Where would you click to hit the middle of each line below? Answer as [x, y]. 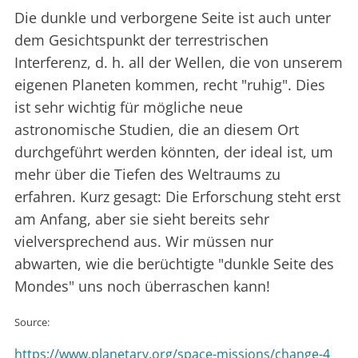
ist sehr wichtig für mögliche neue [129, 107]
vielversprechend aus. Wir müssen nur [144, 242]
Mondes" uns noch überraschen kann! [142, 286]
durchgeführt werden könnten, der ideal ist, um [174, 152]
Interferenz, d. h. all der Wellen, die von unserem [179, 63]
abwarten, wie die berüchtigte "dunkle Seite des [174, 264]
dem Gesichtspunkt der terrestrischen [141, 40]
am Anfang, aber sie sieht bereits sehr [142, 219]
